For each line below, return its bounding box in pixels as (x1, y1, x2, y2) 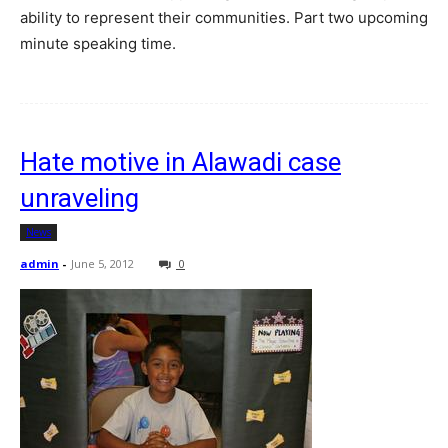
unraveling (20, 183, 139, 214)
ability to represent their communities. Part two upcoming (20, 8, 428, 28)
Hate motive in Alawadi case (20, 147, 341, 178)
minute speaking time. (20, 34, 176, 54)
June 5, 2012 (71, 256, 134, 272)
